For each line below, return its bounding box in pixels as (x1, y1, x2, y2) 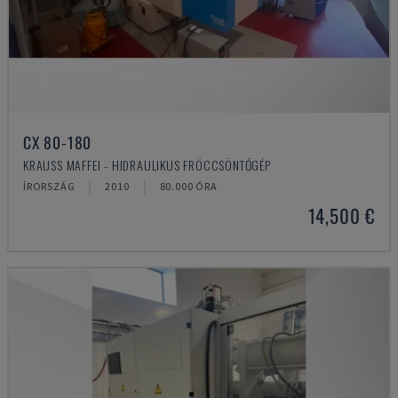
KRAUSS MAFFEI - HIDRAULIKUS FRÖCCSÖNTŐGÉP (23, 155, 271, 174)
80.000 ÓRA (159, 179, 218, 193)
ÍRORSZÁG (23, 179, 76, 193)
